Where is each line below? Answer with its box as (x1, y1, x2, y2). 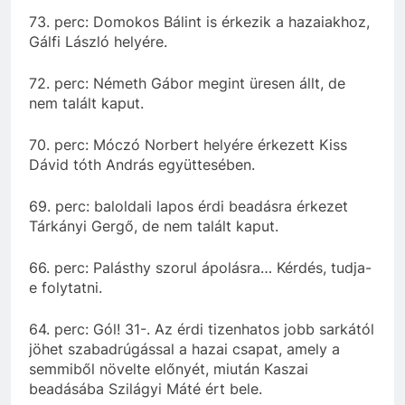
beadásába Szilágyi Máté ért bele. (29, 379, 262, 398)
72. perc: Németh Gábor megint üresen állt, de (29, 73, 345, 92)
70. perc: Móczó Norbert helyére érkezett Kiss (29, 135, 347, 154)
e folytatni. (29, 278, 102, 297)
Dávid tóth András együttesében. (29, 155, 255, 174)
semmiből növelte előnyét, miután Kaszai (29, 359, 308, 378)
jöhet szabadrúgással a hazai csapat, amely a (29, 339, 340, 358)
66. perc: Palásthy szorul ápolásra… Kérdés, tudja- (29, 258, 372, 277)
